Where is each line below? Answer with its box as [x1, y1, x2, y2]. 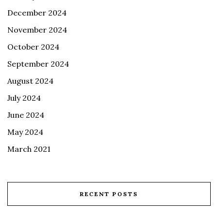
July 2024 [7, 92, 41, 103]
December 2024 [7, 7, 67, 18]
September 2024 [7, 58, 69, 69]
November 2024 [7, 24, 67, 35]
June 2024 [7, 109, 44, 120]
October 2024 [7, 41, 59, 52]
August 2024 [7, 75, 54, 86]
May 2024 [7, 127, 43, 137]
